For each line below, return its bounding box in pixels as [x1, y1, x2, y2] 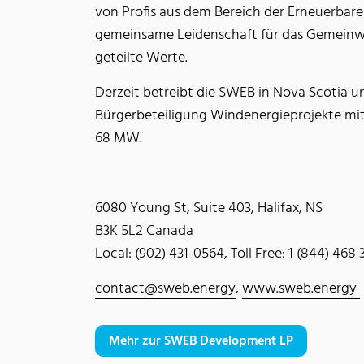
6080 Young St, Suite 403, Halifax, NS [95, 197, 323, 220]
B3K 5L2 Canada [95, 219, 193, 243]
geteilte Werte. [95, 46, 188, 70]
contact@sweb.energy [95, 277, 236, 301]
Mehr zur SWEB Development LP [109, 330, 293, 352]
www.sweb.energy [242, 277, 360, 301]
